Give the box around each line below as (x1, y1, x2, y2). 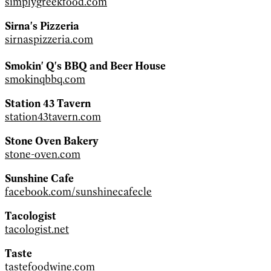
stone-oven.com (5, 147, 80, 161)
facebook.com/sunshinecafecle (5, 184, 152, 198)
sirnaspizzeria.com (5, 32, 93, 46)
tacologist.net (5, 222, 69, 236)
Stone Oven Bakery (5, 134, 99, 148)
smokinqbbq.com (5, 72, 85, 86)
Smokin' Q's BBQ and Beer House (5, 59, 166, 73)
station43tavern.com (5, 109, 101, 123)
